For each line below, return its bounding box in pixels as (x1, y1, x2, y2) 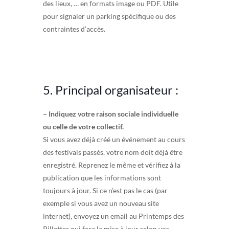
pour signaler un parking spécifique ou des (43, 11, 176, 20)
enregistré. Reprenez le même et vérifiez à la (43, 160, 180, 169)
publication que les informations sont (43, 173, 161, 182)
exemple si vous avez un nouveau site (43, 198, 159, 208)
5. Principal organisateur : (43, 82, 178, 97)
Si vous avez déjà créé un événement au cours (43, 134, 185, 144)
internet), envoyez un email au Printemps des (43, 211, 184, 220)
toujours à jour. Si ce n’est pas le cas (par (43, 186, 168, 195)
